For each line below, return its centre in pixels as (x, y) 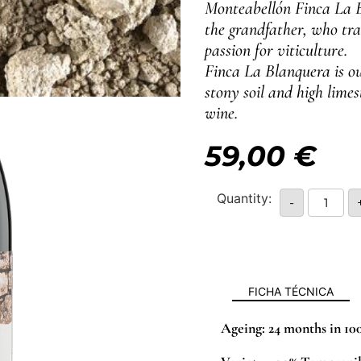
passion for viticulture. (276, 50)
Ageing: (243, 328)
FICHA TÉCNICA (290, 292)
